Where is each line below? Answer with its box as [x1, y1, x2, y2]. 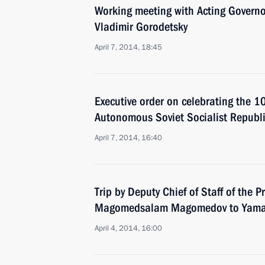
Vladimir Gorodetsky [95, 20, 188, 34]
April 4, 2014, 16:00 [95, 223, 162, 234]
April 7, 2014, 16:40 [95, 132, 162, 143]
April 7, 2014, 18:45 [95, 42, 162, 53]
